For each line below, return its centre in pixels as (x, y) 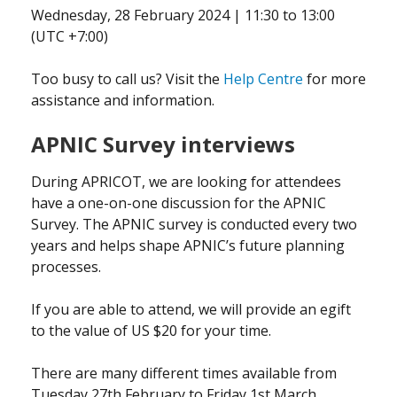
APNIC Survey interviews (163, 144)
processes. (66, 267)
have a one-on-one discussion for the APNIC (179, 203)
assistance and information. (123, 100)
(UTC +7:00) (70, 36)
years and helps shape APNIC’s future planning (188, 245)
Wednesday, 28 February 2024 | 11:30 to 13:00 (183, 15)
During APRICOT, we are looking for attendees (186, 182)
